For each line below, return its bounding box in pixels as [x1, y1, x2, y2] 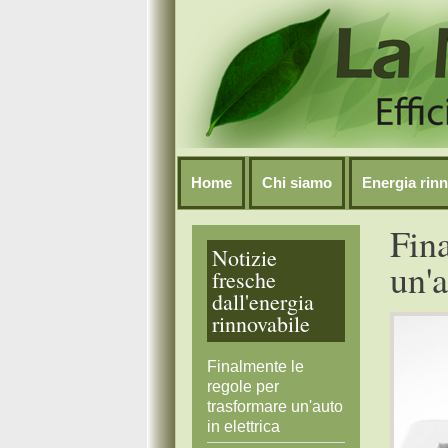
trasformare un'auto [207, 398, 343, 415]
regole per [207, 378, 279, 395]
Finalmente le [207, 358, 304, 375]
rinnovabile [212, 309, 310, 338]
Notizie [212, 243, 277, 272]
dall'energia [212, 287, 314, 316]
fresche [212, 265, 276, 294]
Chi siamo [262, 174, 332, 191]
